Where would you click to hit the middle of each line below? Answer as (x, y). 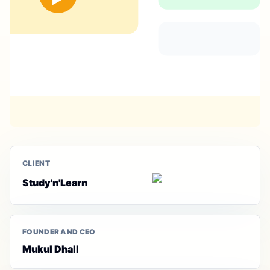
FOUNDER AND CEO (59, 232)
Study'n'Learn (55, 183)
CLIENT (36, 163)
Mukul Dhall (51, 249)
